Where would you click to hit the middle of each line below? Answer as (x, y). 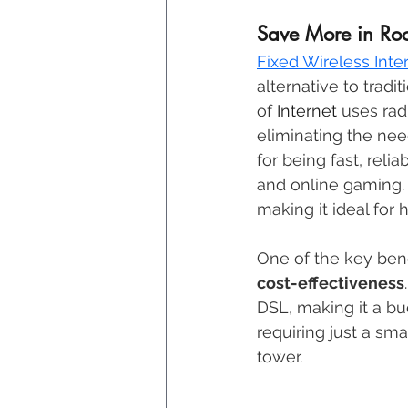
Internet (307, 111)
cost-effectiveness (331, 283)
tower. (282, 357)
